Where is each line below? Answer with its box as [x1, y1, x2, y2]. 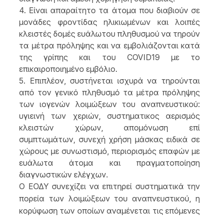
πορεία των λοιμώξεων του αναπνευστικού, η [19, 194, 200, 204]
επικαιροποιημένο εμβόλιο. [19, 64, 117, 74]
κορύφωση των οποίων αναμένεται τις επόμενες [19, 206, 200, 216]
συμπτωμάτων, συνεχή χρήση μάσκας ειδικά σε [19, 134, 200, 145]
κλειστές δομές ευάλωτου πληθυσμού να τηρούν [19, 29, 200, 39]
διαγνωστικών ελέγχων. [19, 170, 108, 180]
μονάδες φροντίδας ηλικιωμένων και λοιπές [19, 17, 200, 27]
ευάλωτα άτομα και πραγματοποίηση [19, 158, 200, 168]
